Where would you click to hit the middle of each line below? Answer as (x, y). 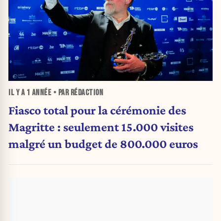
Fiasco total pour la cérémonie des (97, 110)
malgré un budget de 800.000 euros (103, 143)
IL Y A (18, 93)
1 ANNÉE (39, 93)
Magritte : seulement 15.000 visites (101, 127)
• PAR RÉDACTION (77, 93)
